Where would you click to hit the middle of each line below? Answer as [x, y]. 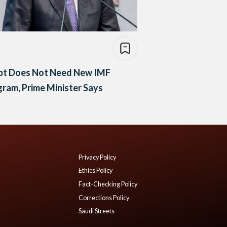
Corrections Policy [104, 198]
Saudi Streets [97, 211]
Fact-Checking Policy [108, 184]
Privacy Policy [97, 157]
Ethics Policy [96, 171]
